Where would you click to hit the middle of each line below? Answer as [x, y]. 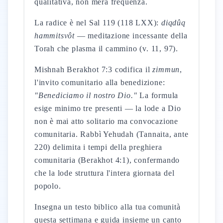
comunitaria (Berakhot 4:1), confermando [107, 160]
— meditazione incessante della [131, 36]
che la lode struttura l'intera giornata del [105, 173]
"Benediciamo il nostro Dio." [86, 95]
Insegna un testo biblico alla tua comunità [108, 207]
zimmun [166, 69]
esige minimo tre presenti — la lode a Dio [108, 108]
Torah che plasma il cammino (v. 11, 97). [107, 49]
